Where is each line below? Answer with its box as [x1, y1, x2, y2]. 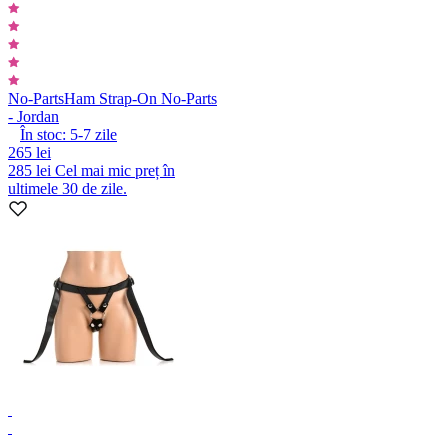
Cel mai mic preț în [55, 161, 175, 179]
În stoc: [20, 125, 66, 143]
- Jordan [8, 107, 59, 125]
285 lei [8, 161, 55, 179]
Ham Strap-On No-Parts [64, 89, 217, 107]
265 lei [8, 143, 51, 161]
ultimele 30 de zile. [8, 179, 127, 197]
